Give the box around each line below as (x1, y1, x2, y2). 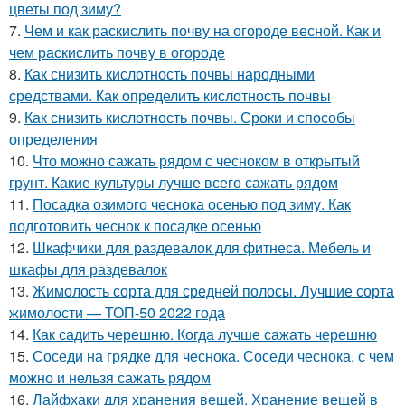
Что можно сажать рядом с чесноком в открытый (33, 150, 360, 171)
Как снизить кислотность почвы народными (24, 63, 315, 84)
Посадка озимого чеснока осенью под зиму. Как (33, 193, 351, 214)
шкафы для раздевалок (9, 259, 167, 279)
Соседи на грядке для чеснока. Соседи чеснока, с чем (33, 345, 394, 366)
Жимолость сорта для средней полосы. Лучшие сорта (33, 280, 394, 301)
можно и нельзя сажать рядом (9, 367, 211, 388)
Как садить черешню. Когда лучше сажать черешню (33, 324, 377, 344)
